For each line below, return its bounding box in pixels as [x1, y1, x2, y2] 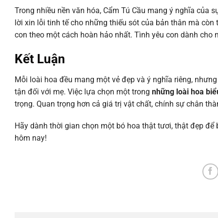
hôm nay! [15, 133, 47, 143]
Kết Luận [15, 51, 65, 66]
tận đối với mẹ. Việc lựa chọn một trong [15, 87, 152, 96]
